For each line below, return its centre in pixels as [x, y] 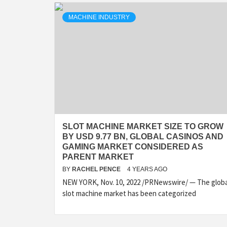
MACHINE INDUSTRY [99, 17]
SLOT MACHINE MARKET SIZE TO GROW [143, 126]
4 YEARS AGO [147, 169]
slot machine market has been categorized [129, 193]
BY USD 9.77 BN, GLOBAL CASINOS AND [143, 137]
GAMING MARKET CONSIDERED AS [133, 147]
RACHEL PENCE [97, 169]
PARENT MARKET [98, 157]
